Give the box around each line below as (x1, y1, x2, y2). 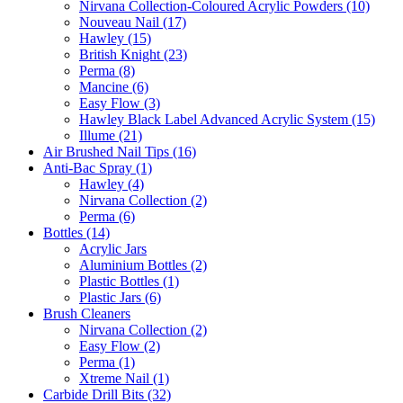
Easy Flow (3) (79, 94, 160, 111)
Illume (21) (79, 127, 142, 143)
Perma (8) (79, 62, 135, 78)
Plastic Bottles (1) (79, 273, 179, 289)
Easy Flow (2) (79, 337, 160, 354)
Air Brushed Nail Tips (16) (43, 143, 196, 159)
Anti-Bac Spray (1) (43, 159, 152, 175)
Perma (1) (79, 354, 135, 370)
